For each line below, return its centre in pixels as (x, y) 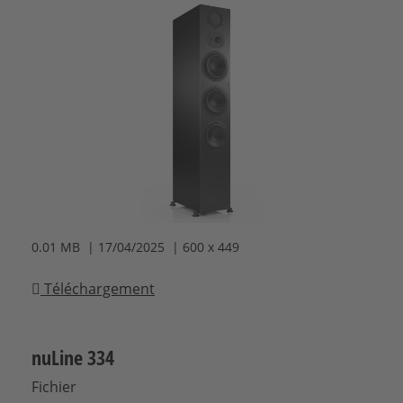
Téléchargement (98, 289)
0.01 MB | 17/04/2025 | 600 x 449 (135, 247)
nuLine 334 (73, 358)
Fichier (54, 387)
